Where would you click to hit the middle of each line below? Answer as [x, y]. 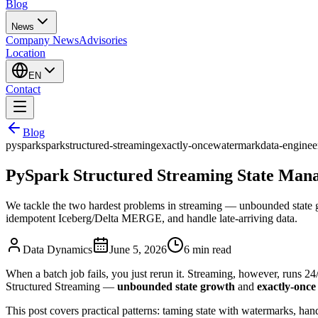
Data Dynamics [57, 250]
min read [210, 250]
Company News [42, 40]
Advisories [103, 40]
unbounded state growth [176, 287]
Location [26, 53]
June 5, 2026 [138, 250]
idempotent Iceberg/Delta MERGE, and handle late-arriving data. [152, 219]
